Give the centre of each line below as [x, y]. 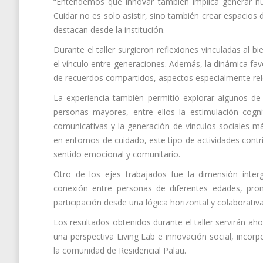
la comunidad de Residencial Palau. [120, 250]
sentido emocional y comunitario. [117, 154]
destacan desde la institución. [109, 30]
